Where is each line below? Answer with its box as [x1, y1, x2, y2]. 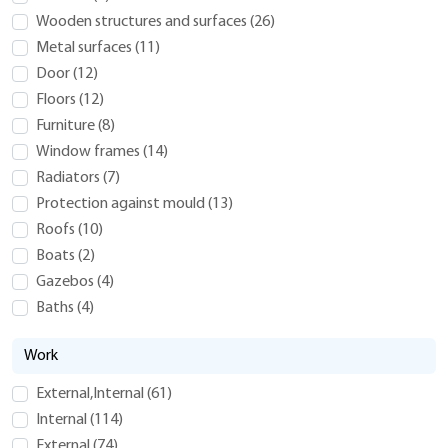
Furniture [36, 117, 98, 134]
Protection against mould [36, 195, 208, 212]
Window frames [36, 143, 143, 160]
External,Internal [36, 385, 147, 402]
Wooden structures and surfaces [36, 13, 250, 30]
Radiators [36, 169, 103, 186]
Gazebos [36, 273, 97, 290]
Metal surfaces [36, 39, 135, 56]
